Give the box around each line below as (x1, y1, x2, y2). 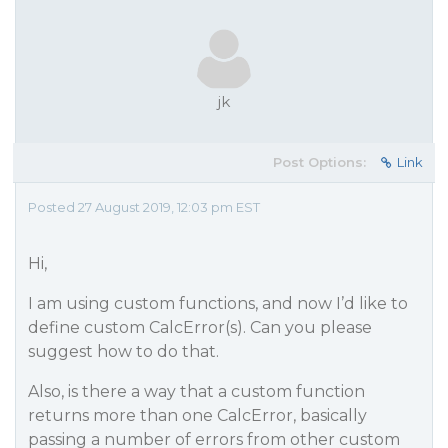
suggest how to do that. (28, 342, 219, 361)
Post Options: (273, 154, 366, 170)
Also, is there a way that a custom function (28, 382, 365, 401)
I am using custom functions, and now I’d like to (28, 294, 408, 313)
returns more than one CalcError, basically (28, 406, 367, 425)
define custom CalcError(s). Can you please (28, 318, 372, 337)
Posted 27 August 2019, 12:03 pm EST (28, 199, 260, 215)
